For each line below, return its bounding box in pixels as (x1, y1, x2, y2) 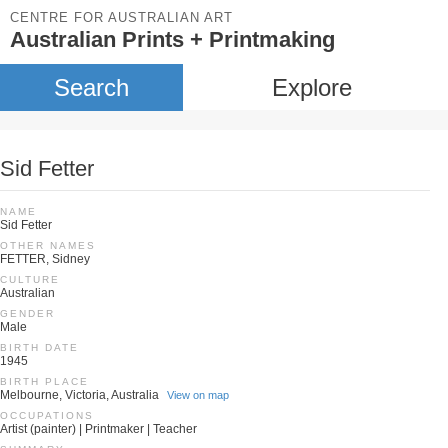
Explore (271, 74, 352, 101)
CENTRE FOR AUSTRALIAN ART (10, 10, 233, 25)
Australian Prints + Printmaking (10, 27, 335, 52)
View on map (167, 389, 229, 401)
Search (53, 74, 129, 101)
